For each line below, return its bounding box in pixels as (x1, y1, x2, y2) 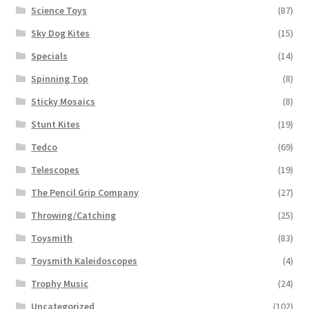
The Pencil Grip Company (31, 186, 139, 199)
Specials (31, 50, 68, 63)
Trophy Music (31, 277, 89, 290)
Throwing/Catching (31, 209, 117, 222)
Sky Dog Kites (31, 27, 90, 40)
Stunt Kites (31, 118, 81, 131)
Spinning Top (31, 72, 89, 86)
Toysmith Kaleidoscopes (31, 255, 138, 268)
